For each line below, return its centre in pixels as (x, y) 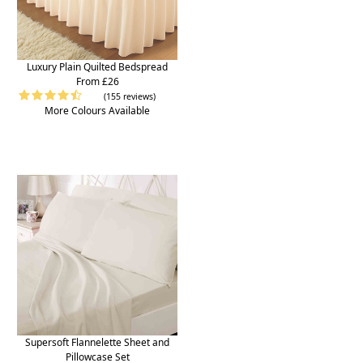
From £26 (97, 82)
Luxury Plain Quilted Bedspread (97, 67)
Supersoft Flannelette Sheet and (97, 343)
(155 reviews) (130, 97)
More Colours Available (97, 111)
